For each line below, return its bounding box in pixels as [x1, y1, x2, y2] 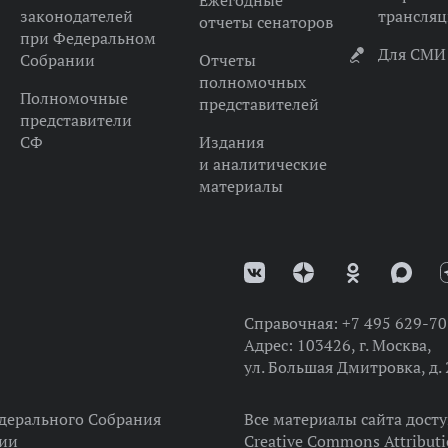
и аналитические [198, 154, 327, 174]
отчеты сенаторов [198, 12, 333, 32]
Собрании [19, 50, 95, 70]
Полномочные [19, 88, 128, 108]
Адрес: [243, 335, 297, 355]
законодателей [19, 6, 133, 26]
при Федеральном [19, 28, 156, 48]
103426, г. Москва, [296, 335, 432, 355]
